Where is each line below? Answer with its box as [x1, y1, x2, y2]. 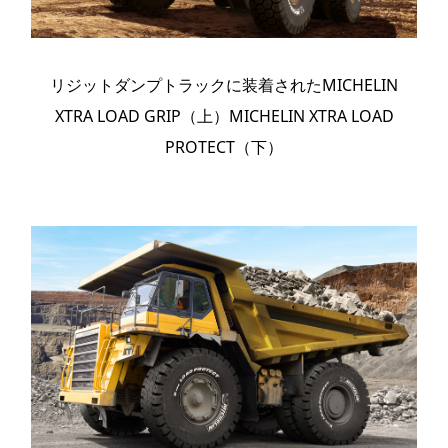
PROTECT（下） [165, 136, 283, 159]
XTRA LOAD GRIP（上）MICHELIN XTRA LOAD [54, 105, 394, 128]
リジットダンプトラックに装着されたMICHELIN [50, 74, 398, 97]
